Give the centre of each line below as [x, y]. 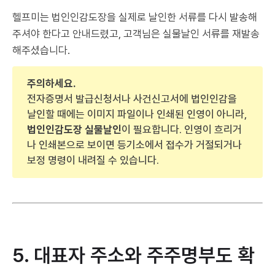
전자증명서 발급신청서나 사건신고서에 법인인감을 [132, 99]
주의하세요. [52, 84]
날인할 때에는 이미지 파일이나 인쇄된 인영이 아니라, [137, 114]
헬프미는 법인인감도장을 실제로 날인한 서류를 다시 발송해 [135, 17]
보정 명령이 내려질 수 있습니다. [93, 161]
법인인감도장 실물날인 [74, 130]
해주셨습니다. [41, 51]
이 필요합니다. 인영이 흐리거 [182, 130]
